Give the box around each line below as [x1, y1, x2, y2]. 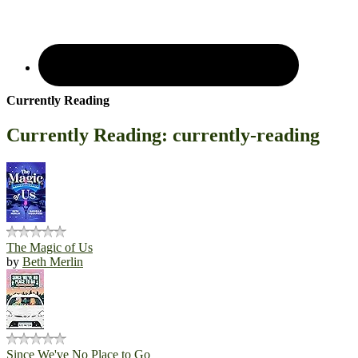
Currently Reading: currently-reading [6, 125, 320, 146]
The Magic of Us [6, 240, 93, 254]
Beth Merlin [22, 254, 83, 268]
